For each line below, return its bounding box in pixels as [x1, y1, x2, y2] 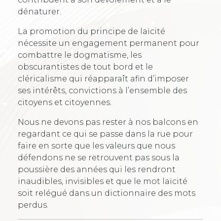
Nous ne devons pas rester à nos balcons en [18, 117, 198, 127]
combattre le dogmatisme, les [18, 50, 142, 60]
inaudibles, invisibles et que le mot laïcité [18, 176, 187, 186]
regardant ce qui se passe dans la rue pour [18, 129, 193, 139]
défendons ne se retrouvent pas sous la [18, 152, 180, 162]
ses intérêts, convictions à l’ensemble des [18, 85, 187, 95]
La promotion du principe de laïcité [18, 26, 165, 36]
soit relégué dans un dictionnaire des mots [18, 188, 195, 198]
